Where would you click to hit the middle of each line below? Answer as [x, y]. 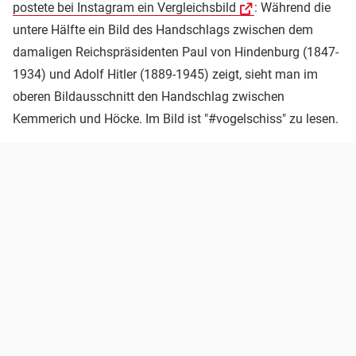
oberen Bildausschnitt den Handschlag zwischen [149, 96]
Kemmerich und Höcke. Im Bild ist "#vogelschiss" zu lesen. [176, 118]
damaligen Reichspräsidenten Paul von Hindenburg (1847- [176, 52]
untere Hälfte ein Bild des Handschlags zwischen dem [163, 29]
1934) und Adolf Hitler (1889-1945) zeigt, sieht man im [165, 74]
